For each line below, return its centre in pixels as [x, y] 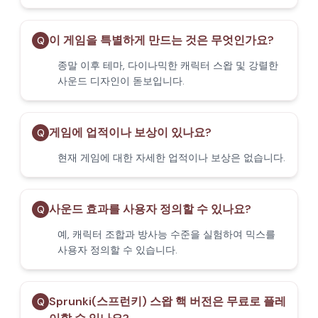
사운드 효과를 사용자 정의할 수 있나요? [150, 209]
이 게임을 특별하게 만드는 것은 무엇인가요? [161, 40]
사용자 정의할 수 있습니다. [117, 250]
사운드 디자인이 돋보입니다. [121, 81]
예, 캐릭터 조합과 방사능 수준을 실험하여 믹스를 [166, 234]
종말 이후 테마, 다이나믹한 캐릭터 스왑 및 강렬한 [168, 65]
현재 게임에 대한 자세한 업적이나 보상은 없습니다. [171, 158]
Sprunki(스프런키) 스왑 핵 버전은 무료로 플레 [168, 301]
